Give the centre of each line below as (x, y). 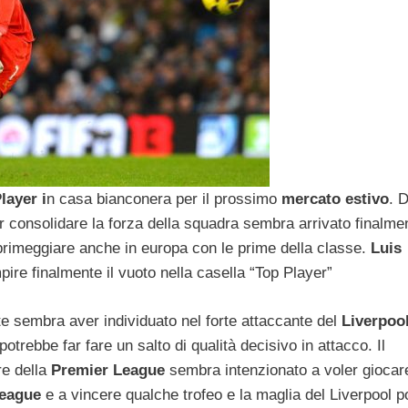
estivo (367, 199)
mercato (311, 199)
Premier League (107, 370)
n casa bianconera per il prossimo (164, 199)
